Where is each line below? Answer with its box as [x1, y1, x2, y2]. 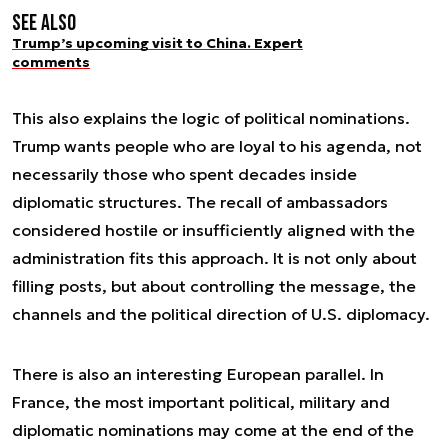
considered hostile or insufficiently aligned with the [12, 220, 415, 241]
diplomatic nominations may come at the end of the [12, 420, 414, 441]
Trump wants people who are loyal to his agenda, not [12, 136, 422, 157]
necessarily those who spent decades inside [12, 164, 357, 185]
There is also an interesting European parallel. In [12, 364, 384, 385]
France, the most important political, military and [12, 392, 390, 413]
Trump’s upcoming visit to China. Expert [12, 33, 303, 52]
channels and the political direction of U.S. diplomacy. [12, 304, 430, 325]
